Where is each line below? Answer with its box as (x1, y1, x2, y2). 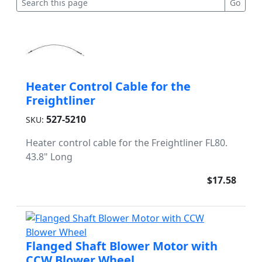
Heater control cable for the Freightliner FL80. (26, 136, 227, 149)
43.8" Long (26, 150, 73, 163)
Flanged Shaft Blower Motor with (26, 238, 218, 254)
